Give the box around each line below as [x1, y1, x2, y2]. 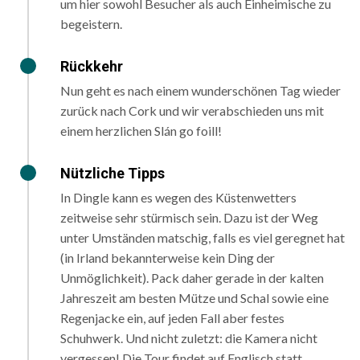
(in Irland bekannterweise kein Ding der [60, 250, 275, 266]
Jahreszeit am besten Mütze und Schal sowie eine [60, 290, 329, 306]
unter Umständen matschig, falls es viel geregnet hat [60, 230, 345, 246]
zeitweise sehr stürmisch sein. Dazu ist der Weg [60, 210, 318, 226]
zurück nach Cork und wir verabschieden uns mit [60, 103, 324, 119]
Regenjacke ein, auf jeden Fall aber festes [60, 310, 284, 326]
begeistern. [60, 16, 122, 32]
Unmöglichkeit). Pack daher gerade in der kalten [60, 270, 324, 286]
